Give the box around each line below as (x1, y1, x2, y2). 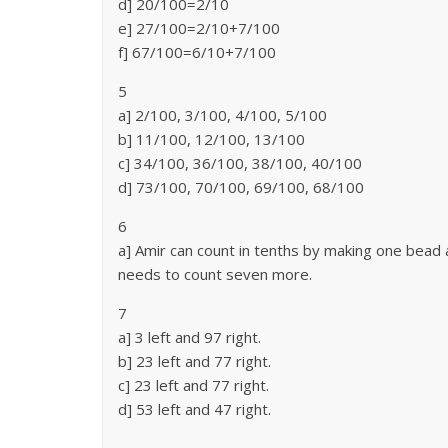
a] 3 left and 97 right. (118, 327, 261, 348)
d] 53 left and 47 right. (118, 399, 271, 420)
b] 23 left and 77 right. (118, 351, 271, 372)
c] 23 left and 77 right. (118, 375, 269, 396)
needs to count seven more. (118, 264, 312, 285)
